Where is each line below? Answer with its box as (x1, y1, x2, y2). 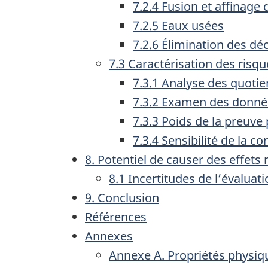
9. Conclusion (85, 189, 159, 206)
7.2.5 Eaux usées (133, 17, 224, 33)
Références (85, 208, 147, 225)
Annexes (85, 227, 133, 244)
